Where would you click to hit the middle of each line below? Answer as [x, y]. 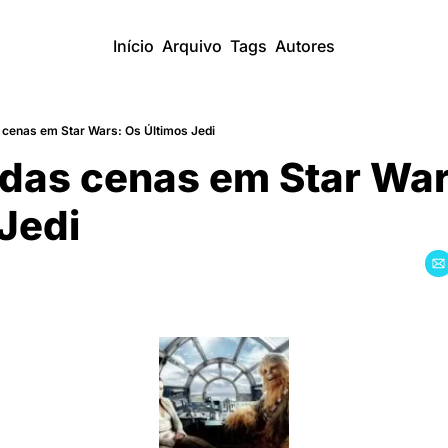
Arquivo [192, 46]
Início [133, 46]
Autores [305, 46]
